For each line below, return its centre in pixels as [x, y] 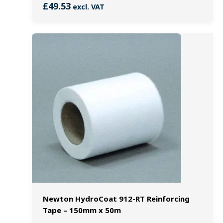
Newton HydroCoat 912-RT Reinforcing [116, 199]
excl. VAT [87, 7]
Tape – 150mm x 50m [82, 210]
